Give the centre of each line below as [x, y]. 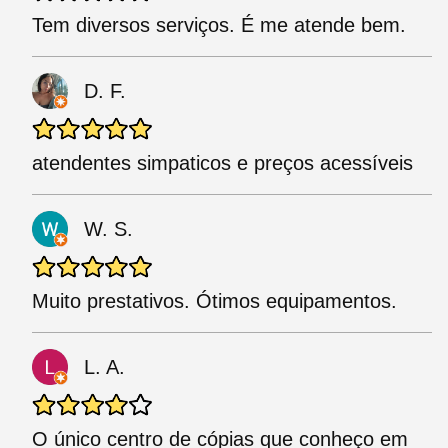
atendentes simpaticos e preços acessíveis [222, 163]
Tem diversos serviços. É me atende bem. [219, 25]
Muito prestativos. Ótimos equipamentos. [214, 301]
